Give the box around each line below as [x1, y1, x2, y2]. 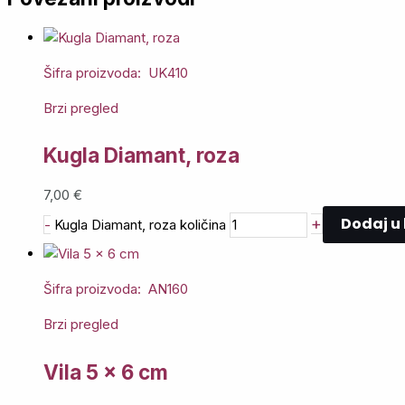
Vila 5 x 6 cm [43, 360, 168, 385]
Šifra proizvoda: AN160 [43, 280, 188, 298]
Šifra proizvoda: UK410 [43, 63, 188, 81]
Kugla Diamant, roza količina [54, 215, 226, 233]
